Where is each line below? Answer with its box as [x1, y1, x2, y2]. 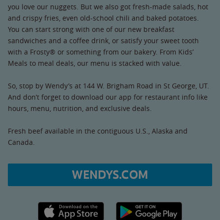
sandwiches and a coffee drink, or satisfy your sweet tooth [8, 35, 199, 45]
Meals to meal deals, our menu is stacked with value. [8, 58, 182, 68]
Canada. [8, 137, 35, 147]
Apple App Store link [37, 202, 105, 212]
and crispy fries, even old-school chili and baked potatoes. [8, 13, 199, 23]
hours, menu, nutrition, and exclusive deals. [8, 103, 152, 113]
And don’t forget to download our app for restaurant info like [8, 92, 208, 102]
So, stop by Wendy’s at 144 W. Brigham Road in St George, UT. [8, 81, 209, 90]
